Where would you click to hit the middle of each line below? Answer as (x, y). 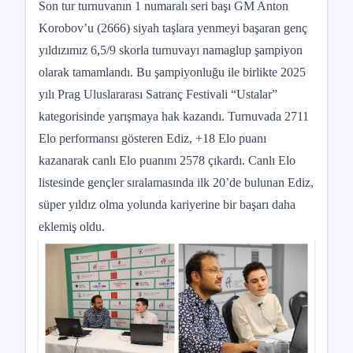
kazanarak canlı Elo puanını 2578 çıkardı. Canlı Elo (167, 161)
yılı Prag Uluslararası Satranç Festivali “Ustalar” (158, 95)
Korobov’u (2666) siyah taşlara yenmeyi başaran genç (173, 28)
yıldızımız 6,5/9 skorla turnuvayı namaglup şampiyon (171, 50)
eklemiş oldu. (72, 227)
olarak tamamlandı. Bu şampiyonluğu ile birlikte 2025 (172, 72)
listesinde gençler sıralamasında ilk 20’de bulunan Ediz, (176, 183)
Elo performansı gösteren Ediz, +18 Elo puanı (152, 139)
